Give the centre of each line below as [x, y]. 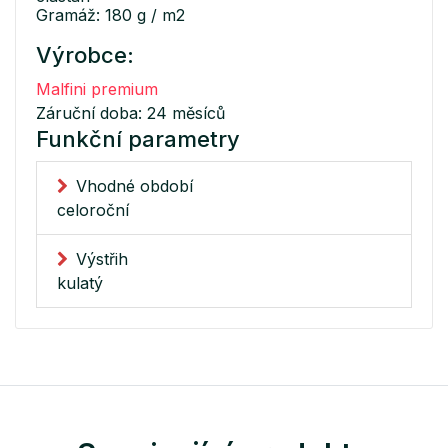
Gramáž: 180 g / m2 [110, 15]
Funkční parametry [138, 139]
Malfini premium [97, 89]
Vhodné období [134, 186]
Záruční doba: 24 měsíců [130, 113]
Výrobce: [85, 55]
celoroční [93, 210]
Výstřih [102, 259]
